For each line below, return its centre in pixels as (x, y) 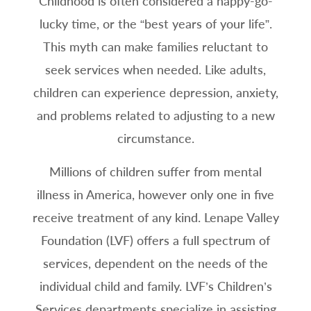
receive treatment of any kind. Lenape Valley (155, 218)
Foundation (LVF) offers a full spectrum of (155, 241)
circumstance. (155, 138)
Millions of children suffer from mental (155, 172)
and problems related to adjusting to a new (155, 116)
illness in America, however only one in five (155, 195)
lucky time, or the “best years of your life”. (155, 24)
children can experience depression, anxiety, (155, 93)
